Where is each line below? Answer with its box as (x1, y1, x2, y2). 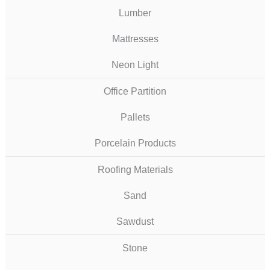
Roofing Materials (97, 165, 173, 175)
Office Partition (104, 86, 167, 97)
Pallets (120, 112, 150, 123)
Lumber (119, 8, 152, 19)
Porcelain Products (94, 138, 176, 149)
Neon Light (111, 60, 159, 71)
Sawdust (116, 216, 154, 227)
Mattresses (111, 34, 159, 45)
